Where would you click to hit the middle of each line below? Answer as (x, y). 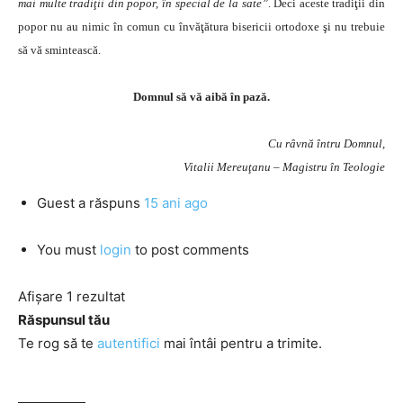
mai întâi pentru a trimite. (241, 343)
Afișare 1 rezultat (72, 296)
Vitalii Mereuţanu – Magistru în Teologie (284, 167)
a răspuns (109, 203)
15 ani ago (176, 203)
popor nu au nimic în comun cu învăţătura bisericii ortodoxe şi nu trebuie (201, 27)
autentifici (129, 343)
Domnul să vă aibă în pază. (201, 97)
